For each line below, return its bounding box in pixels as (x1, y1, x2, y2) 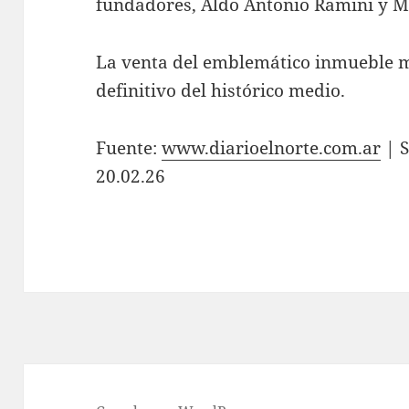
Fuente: (96, 135, 163, 160)
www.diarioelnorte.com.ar (162, 135, 382, 160)
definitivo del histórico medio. (96, 78, 346, 102)
